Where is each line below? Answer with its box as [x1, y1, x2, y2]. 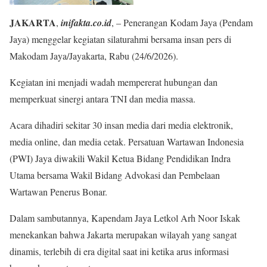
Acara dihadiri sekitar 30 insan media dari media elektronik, [10, 119, 233, 131]
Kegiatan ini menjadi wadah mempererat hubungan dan [10, 76, 218, 88]
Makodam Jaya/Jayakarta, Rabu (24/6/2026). [10, 49, 178, 62]
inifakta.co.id [61, 16, 111, 29]
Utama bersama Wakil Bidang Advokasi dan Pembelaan [10, 169, 220, 181]
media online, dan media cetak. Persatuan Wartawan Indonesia [10, 135, 244, 148]
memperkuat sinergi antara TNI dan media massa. [10, 92, 195, 105]
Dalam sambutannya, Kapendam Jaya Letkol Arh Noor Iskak [10, 212, 240, 224]
